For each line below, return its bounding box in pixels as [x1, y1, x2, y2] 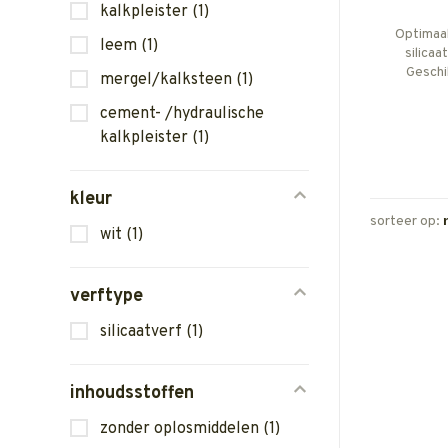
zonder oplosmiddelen [100, 419, 263, 439]
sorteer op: [370, 213, 440, 231]
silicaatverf [100, 322, 186, 342]
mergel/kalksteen [100, 70, 236, 90]
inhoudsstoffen [70, 382, 194, 405]
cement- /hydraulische [100, 104, 264, 124]
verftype [70, 285, 143, 308]
